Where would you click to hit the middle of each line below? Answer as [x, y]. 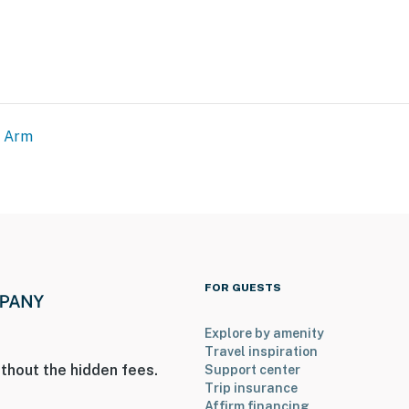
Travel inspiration [261, 352]
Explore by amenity [264, 334]
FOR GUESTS [243, 288]
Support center [252, 370]
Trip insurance [251, 388]
